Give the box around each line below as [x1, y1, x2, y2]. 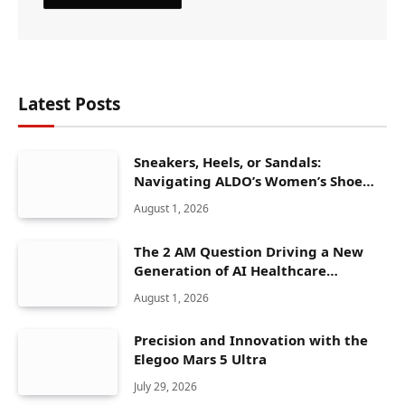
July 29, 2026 [134, 379, 197, 395]
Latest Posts [18, 92, 120, 117]
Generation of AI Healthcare [134, 260, 326, 279]
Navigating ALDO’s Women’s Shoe [134, 172, 363, 191]
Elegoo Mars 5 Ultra [134, 350, 267, 369]
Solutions [134, 279, 197, 298]
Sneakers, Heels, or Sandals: [134, 153, 321, 172]
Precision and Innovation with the [134, 331, 368, 350]
